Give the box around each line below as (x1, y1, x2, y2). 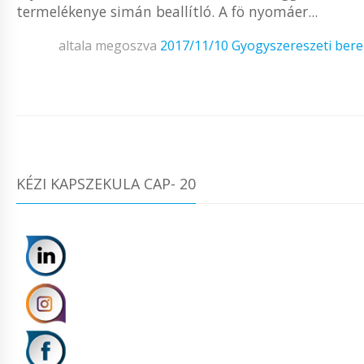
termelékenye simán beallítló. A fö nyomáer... (16, 2, 318, 22)
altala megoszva (58, 36, 160, 54)
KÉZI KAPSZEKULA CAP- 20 (16, 173, 196, 193)
